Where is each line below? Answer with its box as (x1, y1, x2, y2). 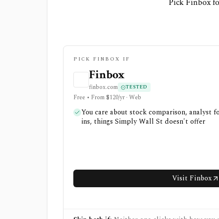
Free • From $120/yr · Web (73, 93, 141, 102)
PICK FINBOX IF (73, 55, 130, 63)
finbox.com (89, 82, 118, 92)
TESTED (126, 83, 148, 91)
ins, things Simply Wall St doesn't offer (81, 116, 205, 127)
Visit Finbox (172, 173, 212, 183)
